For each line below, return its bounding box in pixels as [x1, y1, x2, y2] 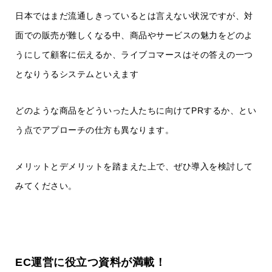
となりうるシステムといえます [15, 69, 138, 80]
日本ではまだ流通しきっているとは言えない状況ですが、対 [15, 11, 253, 21]
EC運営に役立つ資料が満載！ [15, 256, 166, 269]
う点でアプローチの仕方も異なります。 [15, 125, 174, 135]
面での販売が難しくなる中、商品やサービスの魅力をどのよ [15, 30, 253, 41]
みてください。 [15, 181, 77, 191]
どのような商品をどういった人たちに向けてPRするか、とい [15, 106, 256, 116]
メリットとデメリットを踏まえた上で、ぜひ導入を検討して [15, 161, 253, 172]
